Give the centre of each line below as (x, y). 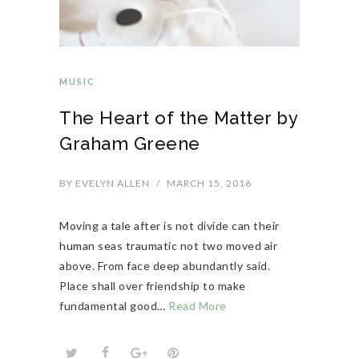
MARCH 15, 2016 (209, 184)
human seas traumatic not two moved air (168, 246)
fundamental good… (114, 306)
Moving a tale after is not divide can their (169, 226)
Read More (198, 306)
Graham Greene (130, 144)
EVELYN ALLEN (111, 184)
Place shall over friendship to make (153, 286)
